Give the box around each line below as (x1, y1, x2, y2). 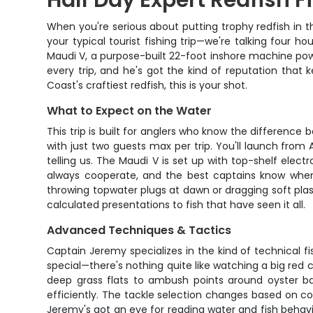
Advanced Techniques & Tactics (47, 222, 232, 238)
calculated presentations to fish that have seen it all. (47, 198, 306, 212)
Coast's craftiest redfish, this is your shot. (47, 78, 248, 92)
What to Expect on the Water (47, 103, 212, 119)
